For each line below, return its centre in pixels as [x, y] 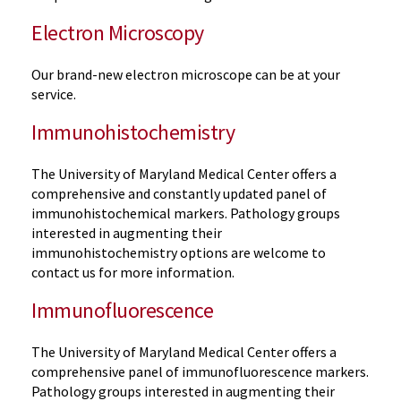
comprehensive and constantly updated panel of [179, 193]
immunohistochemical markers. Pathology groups [186, 213]
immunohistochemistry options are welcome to [179, 252]
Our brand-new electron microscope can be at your [186, 74]
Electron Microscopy [118, 32]
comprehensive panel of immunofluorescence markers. [200, 371]
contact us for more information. [133, 272]
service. [54, 94]
